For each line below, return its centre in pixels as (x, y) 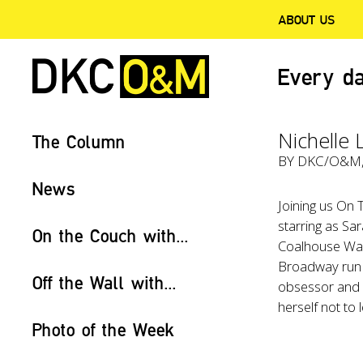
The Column (79, 141)
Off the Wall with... (105, 282)
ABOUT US (307, 19)
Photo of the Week (103, 329)
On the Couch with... (111, 235)
